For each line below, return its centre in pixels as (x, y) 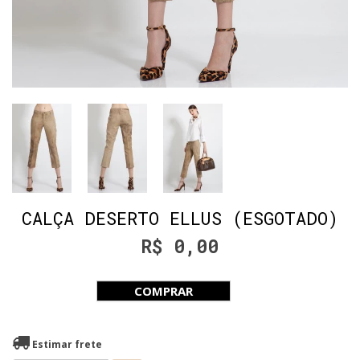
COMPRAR (163, 290)
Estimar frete (66, 344)
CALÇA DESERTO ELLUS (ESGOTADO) (180, 218)
